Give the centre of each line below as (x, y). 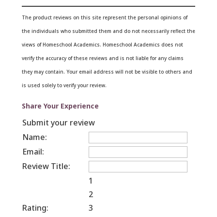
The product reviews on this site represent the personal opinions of (104, 17)
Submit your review (58, 123)
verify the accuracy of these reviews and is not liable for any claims (102, 58)
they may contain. (44, 72)
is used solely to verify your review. (64, 85)
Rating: (35, 208)
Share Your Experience (60, 106)
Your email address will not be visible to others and (129, 72)
